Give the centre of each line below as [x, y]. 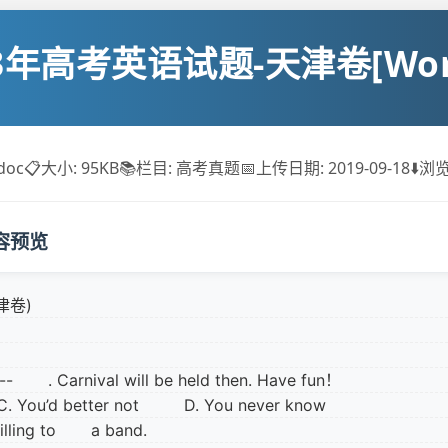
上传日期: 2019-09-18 [332, 168]
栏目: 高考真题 [187, 168]
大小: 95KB [79, 168]
